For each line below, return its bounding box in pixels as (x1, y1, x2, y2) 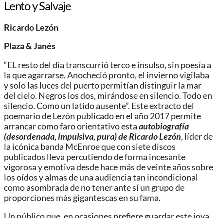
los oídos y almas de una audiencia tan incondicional (4, 172, 198, 182)
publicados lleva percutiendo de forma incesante (4, 151, 185, 162)
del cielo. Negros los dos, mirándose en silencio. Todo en (4, 90, 212, 101)
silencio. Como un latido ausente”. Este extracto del (4, 100, 194, 111)
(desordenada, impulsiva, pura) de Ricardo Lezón (4, 131, 181, 142)
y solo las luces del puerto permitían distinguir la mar (4, 80, 201, 91)
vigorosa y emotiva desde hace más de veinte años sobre (4, 162, 213, 172)
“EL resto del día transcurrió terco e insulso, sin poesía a (4, 59, 211, 70)
